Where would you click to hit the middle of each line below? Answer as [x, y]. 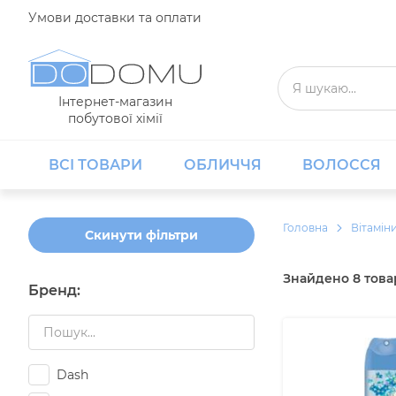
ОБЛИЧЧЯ [222, 165]
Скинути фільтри [141, 235]
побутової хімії [115, 118]
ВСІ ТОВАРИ [96, 165]
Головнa [305, 228]
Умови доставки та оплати [115, 17]
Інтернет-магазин [115, 102]
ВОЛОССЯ [341, 165]
